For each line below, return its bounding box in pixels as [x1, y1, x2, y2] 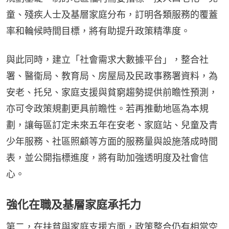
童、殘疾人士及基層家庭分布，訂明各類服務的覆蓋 [6, 9, 218, 20]
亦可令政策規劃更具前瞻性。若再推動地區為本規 [6, 103, 209, 114]
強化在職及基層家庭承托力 [6, 198, 141, 211]
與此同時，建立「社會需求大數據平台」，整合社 [6, 54, 209, 65]
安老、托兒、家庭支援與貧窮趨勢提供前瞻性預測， [6, 87, 218, 98]
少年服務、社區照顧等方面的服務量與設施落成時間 [6, 136, 218, 147]
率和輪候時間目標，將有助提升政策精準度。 [6, 26, 190, 36]
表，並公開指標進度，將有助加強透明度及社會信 [6, 152, 209, 163]
